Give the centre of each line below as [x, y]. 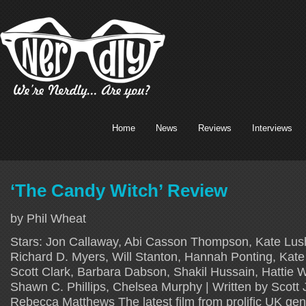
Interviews [272, 128]
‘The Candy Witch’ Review [119, 190]
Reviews [215, 128]
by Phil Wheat [48, 218]
